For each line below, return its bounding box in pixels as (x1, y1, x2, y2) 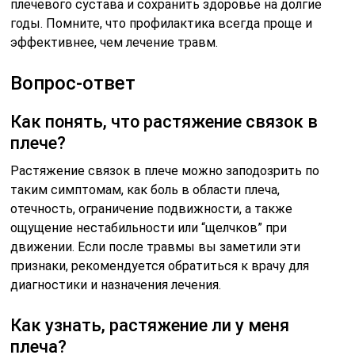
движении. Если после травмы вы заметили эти (10, 239, 301, 255)
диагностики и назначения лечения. (10, 277, 222, 293)
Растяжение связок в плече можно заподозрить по (10, 163, 320, 179)
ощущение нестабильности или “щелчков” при (10, 220, 288, 236)
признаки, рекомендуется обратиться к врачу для (10, 258, 310, 274)
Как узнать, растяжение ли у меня (10, 315, 290, 336)
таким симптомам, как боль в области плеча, (10, 182, 281, 198)
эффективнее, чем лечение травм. (10, 35, 219, 51)
